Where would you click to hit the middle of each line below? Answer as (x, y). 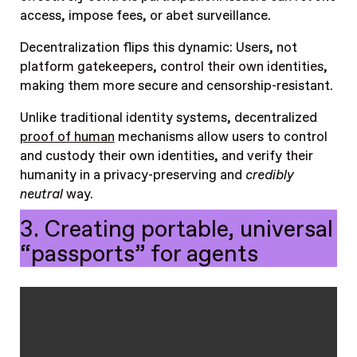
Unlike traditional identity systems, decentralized (168, 118)
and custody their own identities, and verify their (166, 157)
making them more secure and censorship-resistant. (176, 86)
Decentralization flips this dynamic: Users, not (158, 48)
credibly (269, 176)
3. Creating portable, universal (176, 229)
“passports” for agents (139, 254)
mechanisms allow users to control (221, 137)
